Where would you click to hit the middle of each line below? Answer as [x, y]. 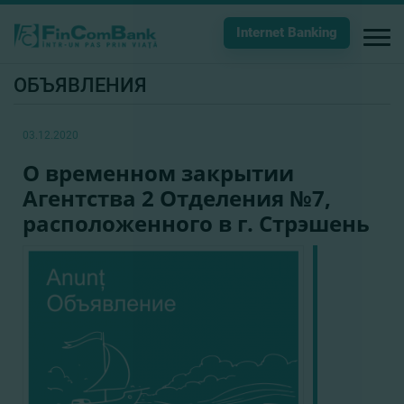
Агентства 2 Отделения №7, [177, 198]
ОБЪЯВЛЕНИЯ [80, 85]
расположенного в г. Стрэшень [196, 223]
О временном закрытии [158, 173]
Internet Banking [287, 32]
